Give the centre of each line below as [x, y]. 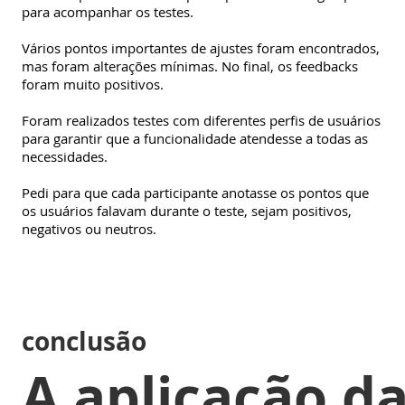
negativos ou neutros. [89, 228]
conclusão [84, 341]
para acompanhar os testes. [108, 11]
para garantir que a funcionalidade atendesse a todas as [195, 138]
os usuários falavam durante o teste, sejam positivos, [187, 210]
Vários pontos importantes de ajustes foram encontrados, [201, 47]
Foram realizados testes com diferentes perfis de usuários [201, 120]
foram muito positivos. [93, 84]
